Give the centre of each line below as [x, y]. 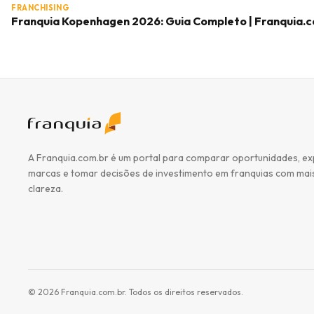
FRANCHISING [41, 8]
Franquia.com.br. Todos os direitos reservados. [151, 292]
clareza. [46, 189]
